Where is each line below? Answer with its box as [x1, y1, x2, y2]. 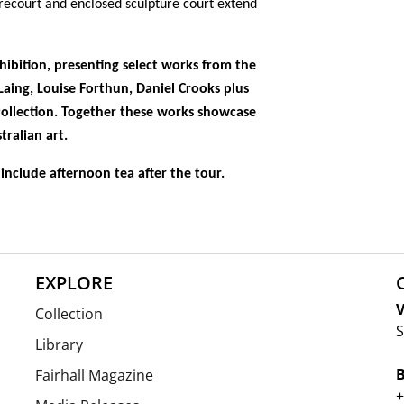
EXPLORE [34, 271, 113, 295]
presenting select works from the [54, 59, 256, 73]
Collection [34, 304, 103, 324]
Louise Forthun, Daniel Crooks [37, 82, 220, 96]
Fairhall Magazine [34, 365, 153, 385]
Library [34, 335, 83, 354]
